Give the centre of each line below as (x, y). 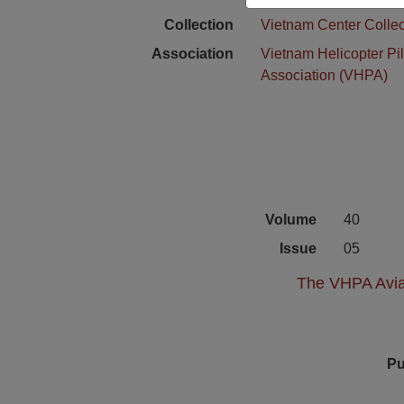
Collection (199, 25)
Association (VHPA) (325, 75)
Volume (291, 220)
